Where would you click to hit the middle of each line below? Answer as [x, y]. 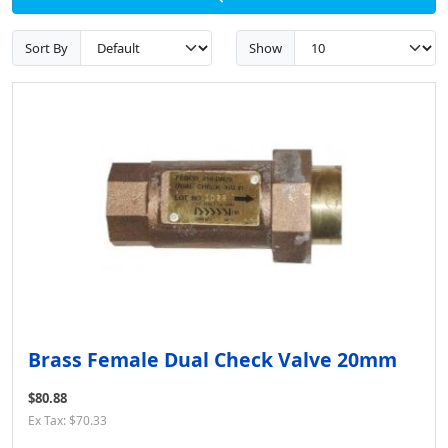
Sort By [46, 47]
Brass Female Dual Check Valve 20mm [212, 360]
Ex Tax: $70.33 [67, 421]
